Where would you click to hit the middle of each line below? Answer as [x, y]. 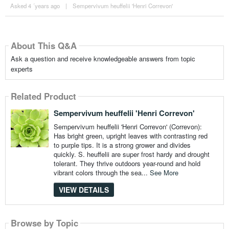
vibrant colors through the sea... [101, 172]
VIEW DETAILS [84, 189]
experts [21, 68]
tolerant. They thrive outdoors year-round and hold [127, 163]
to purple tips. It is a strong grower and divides [122, 145]
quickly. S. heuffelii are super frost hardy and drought [131, 154]
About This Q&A [43, 45]
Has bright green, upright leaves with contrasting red [130, 135]
